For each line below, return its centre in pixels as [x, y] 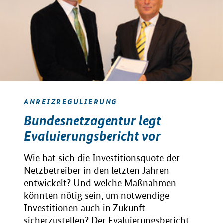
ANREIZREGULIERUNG [71, 101]
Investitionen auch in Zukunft [85, 208]
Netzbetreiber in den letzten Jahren [97, 170]
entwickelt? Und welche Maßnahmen [100, 183]
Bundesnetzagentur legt [93, 120]
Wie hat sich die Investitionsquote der [102, 158]
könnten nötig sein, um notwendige [97, 195]
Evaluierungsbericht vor [92, 136]
